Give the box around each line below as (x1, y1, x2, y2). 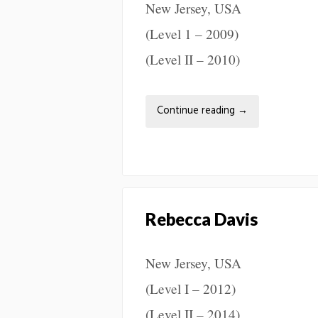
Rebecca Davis (146, 209, 258, 230)
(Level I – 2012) (146, 280, 236, 298)
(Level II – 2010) (146, 50, 240, 69)
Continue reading (157, 103, 238, 120)
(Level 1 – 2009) (146, 25, 238, 43)
